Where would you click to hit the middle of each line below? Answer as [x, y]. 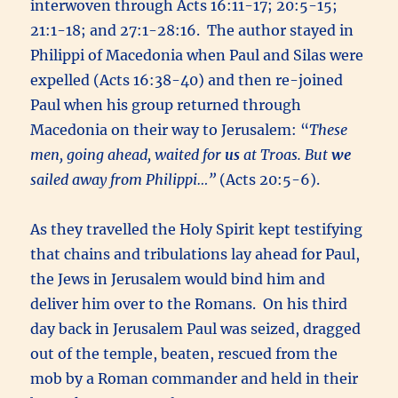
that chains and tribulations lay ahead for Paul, [195, 254]
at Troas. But [286, 154]
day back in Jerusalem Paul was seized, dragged [196, 328]
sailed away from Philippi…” [125, 179]
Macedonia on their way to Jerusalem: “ [170, 129]
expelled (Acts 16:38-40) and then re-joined [187, 80]
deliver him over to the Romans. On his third [189, 303]
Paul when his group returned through [166, 104]
